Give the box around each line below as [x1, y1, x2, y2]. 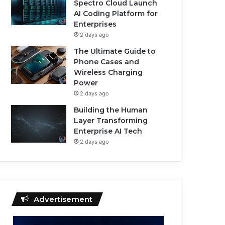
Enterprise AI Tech [74, 127, 143, 136]
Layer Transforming [74, 116, 148, 125]
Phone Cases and [74, 57, 140, 66]
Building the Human [74, 105, 148, 115]
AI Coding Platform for [74, 9, 158, 18]
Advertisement [34, 194, 93, 204]
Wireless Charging [74, 68, 143, 77]
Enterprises [74, 20, 117, 29]
